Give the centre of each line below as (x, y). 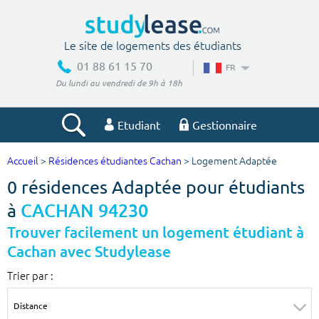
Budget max (198, 266)
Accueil (23, 162)
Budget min (44, 266)
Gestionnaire (225, 125)
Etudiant (139, 125)
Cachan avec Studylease (89, 252)
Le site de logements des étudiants (152, 45)
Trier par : (30, 276)
